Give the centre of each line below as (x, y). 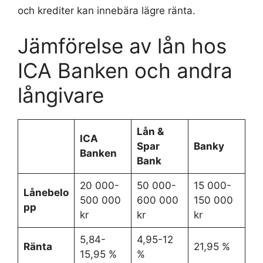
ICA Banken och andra (125, 70)
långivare (61, 95)
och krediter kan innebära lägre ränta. (107, 11)
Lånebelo (46, 192)
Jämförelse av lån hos (122, 45)
